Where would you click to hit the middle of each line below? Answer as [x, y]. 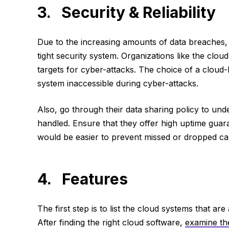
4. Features [82, 179]
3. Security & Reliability [126, 13]
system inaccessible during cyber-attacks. [118, 84]
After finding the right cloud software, [111, 223]
